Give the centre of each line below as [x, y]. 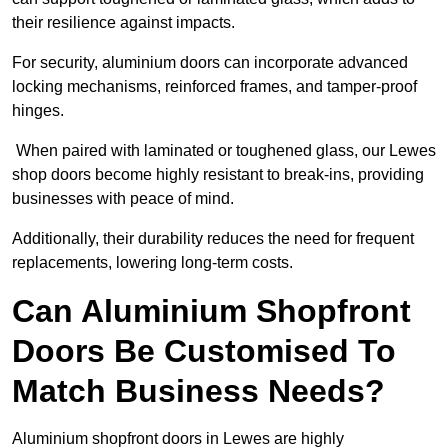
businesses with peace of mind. [123, 199]
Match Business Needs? [198, 391]
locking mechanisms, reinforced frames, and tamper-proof [214, 87]
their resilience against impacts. [123, 23]
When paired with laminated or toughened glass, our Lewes [224, 151]
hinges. [38, 111]
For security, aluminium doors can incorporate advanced [210, 63]
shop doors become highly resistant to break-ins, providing [218, 175]
